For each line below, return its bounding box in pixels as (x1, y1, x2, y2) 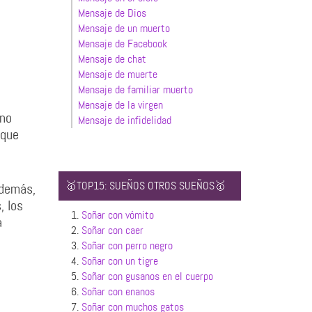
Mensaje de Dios (77, 6, 146, 20)
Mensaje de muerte (77, 67, 157, 81)
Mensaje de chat (77, 52, 146, 66)
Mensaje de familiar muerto (77, 82, 193, 97)
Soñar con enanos (81, 284, 155, 299)
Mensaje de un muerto (77, 21, 170, 36)
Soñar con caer (81, 223, 143, 237)
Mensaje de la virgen (77, 97, 163, 112)
